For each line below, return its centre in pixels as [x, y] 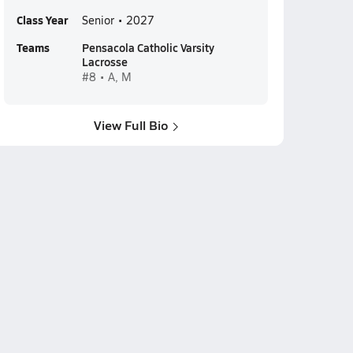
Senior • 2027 [118, 20]
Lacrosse [104, 61]
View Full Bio [131, 125]
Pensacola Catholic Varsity [148, 47]
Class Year [42, 20]
